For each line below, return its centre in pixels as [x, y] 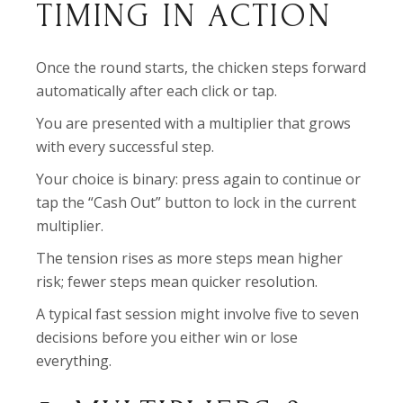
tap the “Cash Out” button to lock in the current [197, 202]
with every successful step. [125, 147]
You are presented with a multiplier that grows [194, 123]
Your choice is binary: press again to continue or [199, 179]
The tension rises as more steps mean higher [190, 258]
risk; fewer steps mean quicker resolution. [177, 282]
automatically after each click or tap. [157, 91]
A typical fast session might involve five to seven [198, 314]
